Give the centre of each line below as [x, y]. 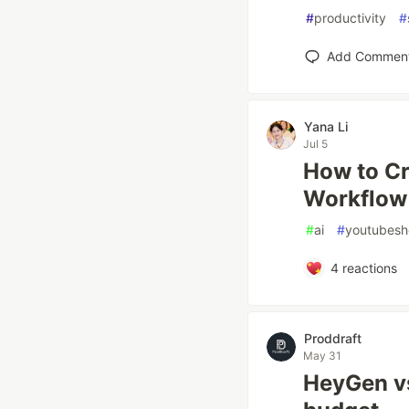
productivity [350, 18]
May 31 [322, 356]
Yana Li [326, 126]
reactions [367, 268]
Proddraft [333, 338]
